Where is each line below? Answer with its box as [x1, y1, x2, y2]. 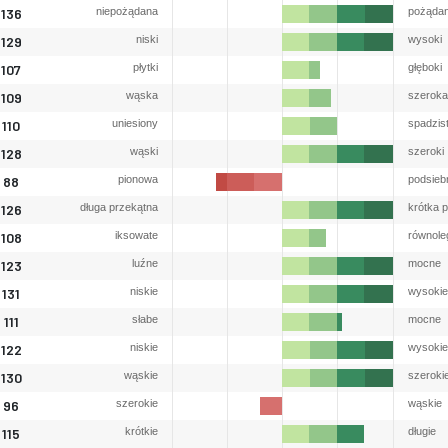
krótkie [125, 425, 158, 438]
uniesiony [112, 117, 158, 130]
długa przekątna [80, 201, 158, 214]
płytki [133, 61, 158, 74]
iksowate [115, 229, 158, 242]
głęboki [408, 61, 442, 74]
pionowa [118, 173, 158, 186]
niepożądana [96, 5, 158, 18]
